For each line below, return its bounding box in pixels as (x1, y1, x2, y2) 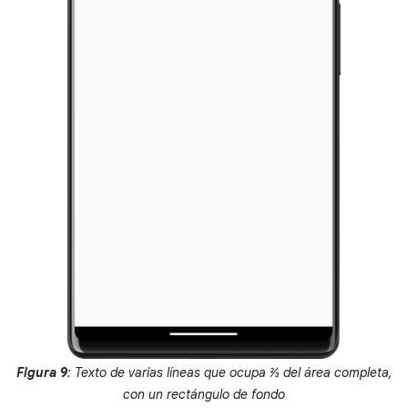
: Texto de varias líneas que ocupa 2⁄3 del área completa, (66, 363, 393, 381)
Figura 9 (15, 363, 67, 381)
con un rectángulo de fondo (123, 385, 285, 403)
